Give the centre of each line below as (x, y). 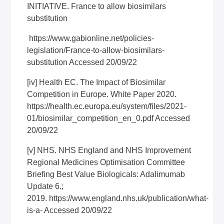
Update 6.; (45, 186)
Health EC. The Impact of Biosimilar (101, 82)
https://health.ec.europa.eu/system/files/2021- (107, 106)
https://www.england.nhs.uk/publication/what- (129, 198)
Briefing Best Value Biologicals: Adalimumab (106, 174)
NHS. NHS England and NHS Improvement (113, 150)
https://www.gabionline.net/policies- (92, 38)
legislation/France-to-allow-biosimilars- (96, 50)
